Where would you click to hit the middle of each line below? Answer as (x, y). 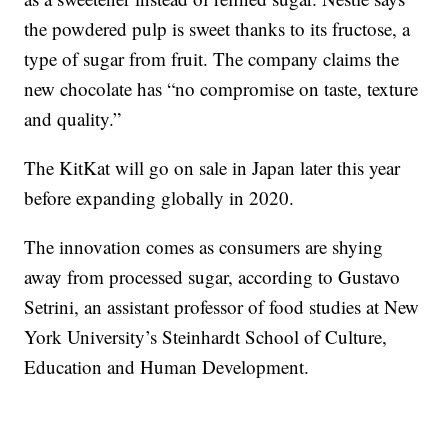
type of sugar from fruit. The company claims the (212, 58)
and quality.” (73, 118)
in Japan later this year (316, 167)
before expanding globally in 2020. (159, 197)
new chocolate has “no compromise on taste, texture (221, 88)
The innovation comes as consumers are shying (204, 246)
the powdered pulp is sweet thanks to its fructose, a (217, 28)
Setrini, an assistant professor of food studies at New (222, 306)
